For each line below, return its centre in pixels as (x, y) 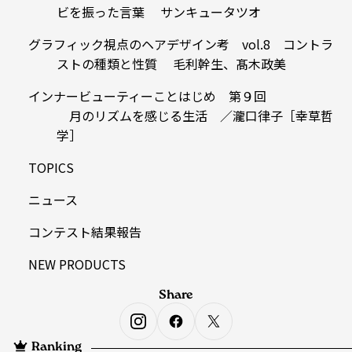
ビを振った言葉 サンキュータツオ (159, 12)
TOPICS (51, 168)
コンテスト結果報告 (85, 232)
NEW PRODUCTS (77, 264)
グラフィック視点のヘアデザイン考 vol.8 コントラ (181, 44)
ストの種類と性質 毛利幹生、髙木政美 (171, 64)
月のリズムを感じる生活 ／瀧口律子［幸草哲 (195, 116)
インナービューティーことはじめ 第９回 (147, 96)
